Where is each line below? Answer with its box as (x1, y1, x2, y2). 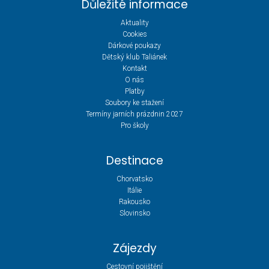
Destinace (106, 152, 163, 169)
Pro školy (120, 121, 149, 130)
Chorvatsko (116, 174, 153, 183)
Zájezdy (112, 240, 157, 256)
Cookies (122, 29, 147, 38)
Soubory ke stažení (105, 98, 164, 107)
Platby (124, 86, 145, 95)
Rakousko (119, 197, 150, 206)
